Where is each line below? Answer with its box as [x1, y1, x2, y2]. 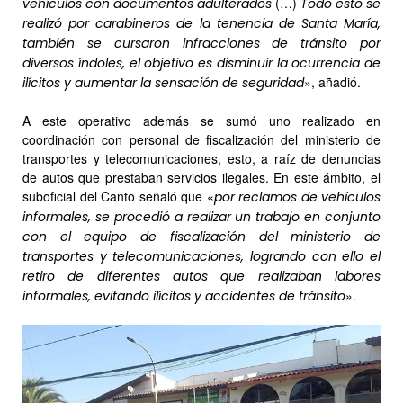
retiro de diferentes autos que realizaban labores [22, 266, 381, 285]
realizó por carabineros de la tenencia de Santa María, [22, 13, 381, 32]
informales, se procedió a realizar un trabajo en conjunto [22, 207, 381, 226]
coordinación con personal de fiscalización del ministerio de [22, 130, 381, 148]
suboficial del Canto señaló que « [22, 186, 214, 205]
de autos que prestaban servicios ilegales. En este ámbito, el [22, 167, 381, 186]
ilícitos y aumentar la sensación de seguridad [22, 73, 304, 92]
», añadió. [304, 72, 361, 91]
